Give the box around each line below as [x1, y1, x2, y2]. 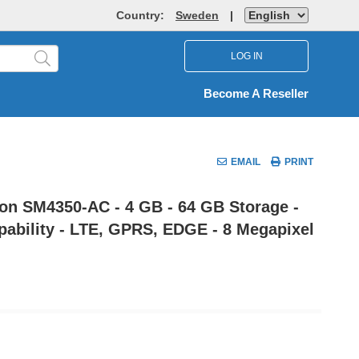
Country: [116, 9, 167, 22]
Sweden [175, 9, 219, 22]
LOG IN [230, 50, 263, 62]
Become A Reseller [204, 87, 309, 100]
